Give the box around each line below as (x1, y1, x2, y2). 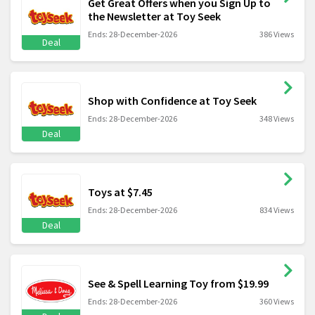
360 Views (259, 296, 294, 307)
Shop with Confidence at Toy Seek (88, 94, 257, 108)
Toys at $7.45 (88, 185, 153, 200)
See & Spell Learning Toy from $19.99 (88, 276, 269, 291)
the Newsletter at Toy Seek (88, 8, 221, 23)
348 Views (259, 113, 294, 124)
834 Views (259, 205, 294, 216)
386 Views (259, 28, 294, 39)
